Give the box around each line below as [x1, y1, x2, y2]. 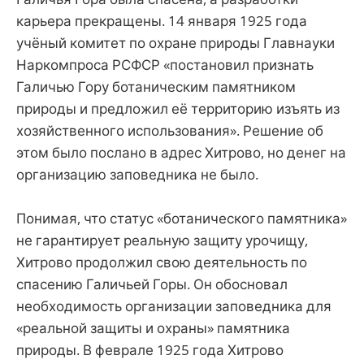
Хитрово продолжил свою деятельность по [16, 253, 307, 271]
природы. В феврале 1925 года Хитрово [16, 340, 284, 359]
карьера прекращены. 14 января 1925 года [16, 11, 307, 30]
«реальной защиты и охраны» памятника [16, 318, 290, 337]
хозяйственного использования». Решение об [16, 120, 323, 140]
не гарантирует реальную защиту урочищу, [16, 231, 308, 249]
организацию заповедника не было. [16, 164, 258, 184]
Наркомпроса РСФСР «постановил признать [16, 54, 314, 74]
